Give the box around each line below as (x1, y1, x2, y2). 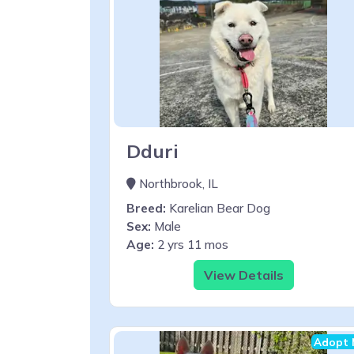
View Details (203, 266, 284, 283)
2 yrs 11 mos (154, 236, 228, 252)
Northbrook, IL (136, 175, 218, 191)
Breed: (126, 200, 166, 216)
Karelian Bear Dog (166, 200, 270, 216)
